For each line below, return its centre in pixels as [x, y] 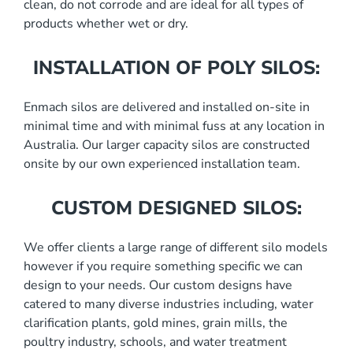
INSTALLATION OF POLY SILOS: [176, 68]
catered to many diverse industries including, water [169, 304]
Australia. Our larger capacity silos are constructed [167, 145]
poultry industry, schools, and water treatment [155, 342]
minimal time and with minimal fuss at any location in [174, 126]
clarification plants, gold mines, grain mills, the [156, 323]
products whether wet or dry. [106, 24]
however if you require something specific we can [163, 266]
